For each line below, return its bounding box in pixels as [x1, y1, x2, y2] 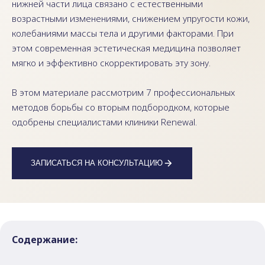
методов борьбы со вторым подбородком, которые [12, 101, 230, 113]
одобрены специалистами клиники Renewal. [12, 116, 197, 128]
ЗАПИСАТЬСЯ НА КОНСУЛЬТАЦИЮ [31, 159, 163, 167]
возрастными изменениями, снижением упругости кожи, [12, 12, 250, 24]
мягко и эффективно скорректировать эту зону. [12, 57, 211, 69]
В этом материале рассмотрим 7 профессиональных [12, 86, 235, 98]
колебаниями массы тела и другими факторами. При [12, 27, 234, 39]
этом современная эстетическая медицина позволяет [12, 42, 241, 54]
